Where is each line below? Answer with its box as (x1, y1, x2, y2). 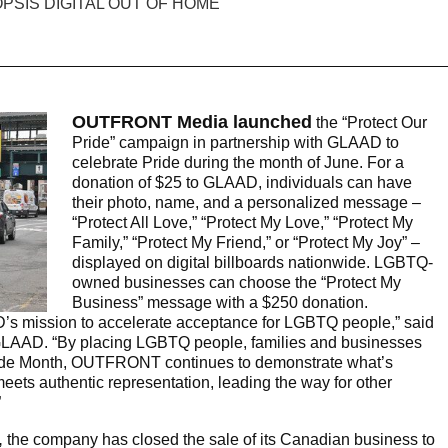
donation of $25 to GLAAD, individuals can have (72, 174, 412, 192)
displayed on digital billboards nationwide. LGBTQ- (72, 254, 433, 272)
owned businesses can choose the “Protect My (72, 274, 401, 292)
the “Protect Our (312, 114, 427, 132)
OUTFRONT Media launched (72, 112, 312, 133)
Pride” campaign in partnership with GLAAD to (72, 134, 399, 152)
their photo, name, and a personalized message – (72, 194, 421, 212)
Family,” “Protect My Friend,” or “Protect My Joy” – (72, 234, 420, 252)
